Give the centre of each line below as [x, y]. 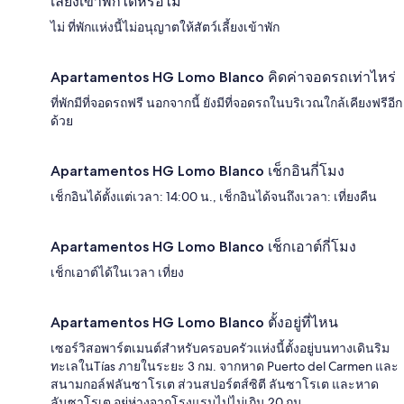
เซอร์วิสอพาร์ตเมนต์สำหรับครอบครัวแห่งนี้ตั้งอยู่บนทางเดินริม [220, 348]
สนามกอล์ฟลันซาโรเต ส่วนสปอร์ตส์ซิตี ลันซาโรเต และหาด [215, 384]
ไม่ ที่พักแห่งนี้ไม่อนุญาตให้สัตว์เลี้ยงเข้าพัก [165, 27]
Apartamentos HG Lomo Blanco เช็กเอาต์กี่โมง [203, 246]
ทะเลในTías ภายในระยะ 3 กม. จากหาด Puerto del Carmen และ [225, 366]
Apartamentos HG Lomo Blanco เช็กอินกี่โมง [197, 170]
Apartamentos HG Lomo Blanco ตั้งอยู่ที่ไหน [194, 322]
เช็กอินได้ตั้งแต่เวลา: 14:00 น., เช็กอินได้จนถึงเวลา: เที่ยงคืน [214, 196]
